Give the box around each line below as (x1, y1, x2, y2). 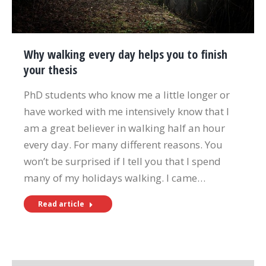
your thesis (24, 62, 77, 78)
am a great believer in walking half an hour (24, 121, 225, 135)
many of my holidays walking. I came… (24, 171, 205, 185)
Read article (38, 199, 84, 210)
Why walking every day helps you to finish (24, 46, 227, 63)
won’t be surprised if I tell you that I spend (24, 154, 221, 169)
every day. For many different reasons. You (24, 138, 223, 152)
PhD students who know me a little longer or (24, 88, 230, 102)
